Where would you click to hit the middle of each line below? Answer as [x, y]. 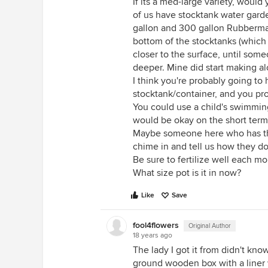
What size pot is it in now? [187, 173]
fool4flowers [156, 225]
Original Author [210, 226]
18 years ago [153, 235]
